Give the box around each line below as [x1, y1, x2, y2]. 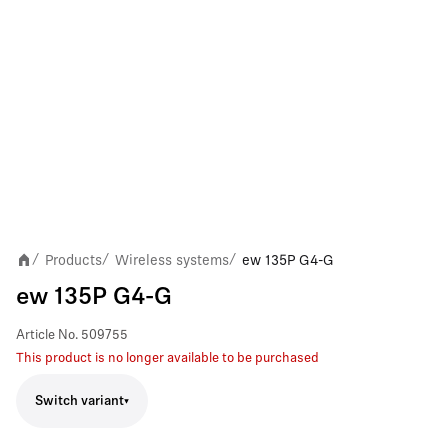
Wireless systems [115, 252, 229, 268]
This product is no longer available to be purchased [16, 352, 319, 365]
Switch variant [35, 394, 124, 408]
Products [45, 252, 102, 268]
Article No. [16, 329, 78, 342]
